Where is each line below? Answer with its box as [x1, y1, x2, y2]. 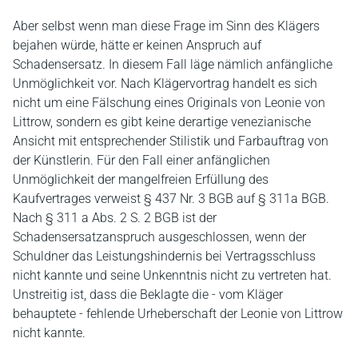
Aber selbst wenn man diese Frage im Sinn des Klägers [13, 18, 320, 34]
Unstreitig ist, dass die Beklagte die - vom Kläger [13, 287, 283, 302]
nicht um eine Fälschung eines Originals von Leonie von [13, 95, 325, 110]
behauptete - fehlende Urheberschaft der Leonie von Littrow [13, 306, 343, 321]
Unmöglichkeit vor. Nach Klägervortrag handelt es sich [13, 76, 317, 91]
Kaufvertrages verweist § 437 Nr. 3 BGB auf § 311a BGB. [13, 191, 329, 206]
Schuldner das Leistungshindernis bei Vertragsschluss [13, 249, 316, 264]
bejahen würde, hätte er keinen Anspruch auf [13, 38, 261, 53]
